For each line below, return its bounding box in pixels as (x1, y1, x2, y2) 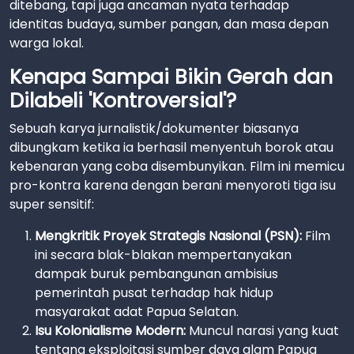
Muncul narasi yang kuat (186, 322, 339, 340)
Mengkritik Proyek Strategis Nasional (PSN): (35, 227, 302, 245)
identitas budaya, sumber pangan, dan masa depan (9, 15, 329, 33)
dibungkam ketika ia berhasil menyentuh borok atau (9, 138, 333, 156)
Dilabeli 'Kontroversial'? (9, 87, 236, 115)
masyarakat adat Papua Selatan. (35, 303, 239, 321)
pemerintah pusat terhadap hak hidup (35, 284, 273, 302)
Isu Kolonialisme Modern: (35, 322, 186, 340)
